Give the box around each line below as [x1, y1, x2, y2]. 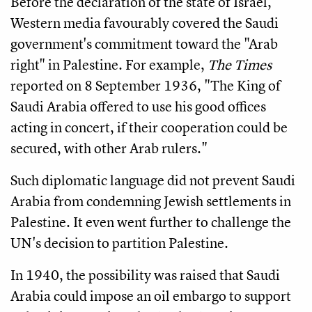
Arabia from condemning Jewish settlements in [10, 192, 291, 211]
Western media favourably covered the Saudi [10, 13, 279, 33]
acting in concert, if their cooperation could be [10, 118, 288, 137]
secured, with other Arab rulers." [10, 139, 208, 158]
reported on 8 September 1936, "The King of [10, 76, 281, 95]
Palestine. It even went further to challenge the [10, 212, 291, 232]
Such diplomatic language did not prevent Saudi [10, 171, 295, 190]
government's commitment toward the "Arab [10, 34, 278, 54]
